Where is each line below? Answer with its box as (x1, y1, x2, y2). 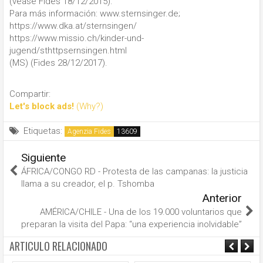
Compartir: (9, 88, 50, 99)
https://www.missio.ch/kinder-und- (9, 33, 144, 44)
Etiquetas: (23, 125, 62, 136)
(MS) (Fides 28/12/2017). (9, 58, 107, 69)
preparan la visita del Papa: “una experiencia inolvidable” (21, 218, 242, 230)
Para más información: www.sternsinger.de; (9, 8, 180, 19)
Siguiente (21, 150, 66, 164)
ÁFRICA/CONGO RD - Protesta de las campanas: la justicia (21, 166, 248, 177)
